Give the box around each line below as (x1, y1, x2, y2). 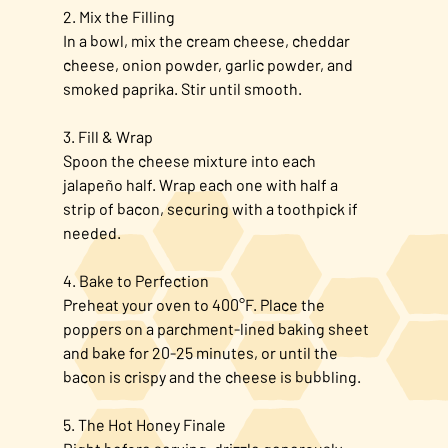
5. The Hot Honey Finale (62, 415, 226, 435)
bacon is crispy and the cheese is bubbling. (62, 367, 361, 387)
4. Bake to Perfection (62, 271, 209, 291)
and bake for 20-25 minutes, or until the (62, 343, 338, 363)
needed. (62, 223, 121, 243)
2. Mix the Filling (62, 7, 175, 27)
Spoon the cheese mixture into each (62, 151, 316, 171)
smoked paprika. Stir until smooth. (62, 79, 302, 99)
